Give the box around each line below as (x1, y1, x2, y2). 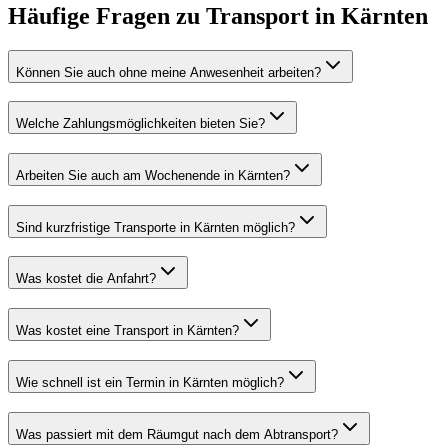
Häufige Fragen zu (8, 2, 206, 29)
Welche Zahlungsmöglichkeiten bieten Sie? (16, 116, 265, 132)
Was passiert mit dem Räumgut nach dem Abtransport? (16, 426, 338, 442)
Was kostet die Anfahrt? (16, 271, 156, 287)
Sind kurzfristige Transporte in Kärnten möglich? (16, 219, 295, 235)
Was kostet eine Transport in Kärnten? (16, 323, 239, 339)
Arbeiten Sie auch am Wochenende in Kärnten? (16, 168, 290, 183)
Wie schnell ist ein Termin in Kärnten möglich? (16, 374, 284, 390)
